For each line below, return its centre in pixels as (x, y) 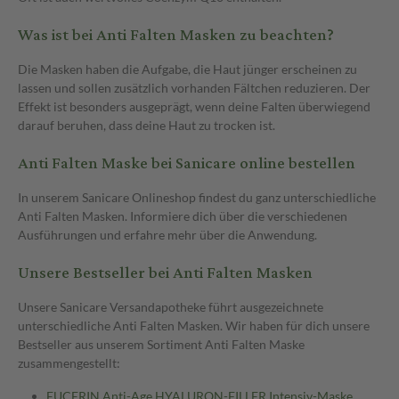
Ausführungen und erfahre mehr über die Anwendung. (167, 234)
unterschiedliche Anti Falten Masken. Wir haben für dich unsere (194, 325)
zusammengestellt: (69, 362)
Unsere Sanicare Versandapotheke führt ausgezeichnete (171, 306)
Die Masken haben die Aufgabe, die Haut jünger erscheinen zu (187, 69)
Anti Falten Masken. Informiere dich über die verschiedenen (183, 216)
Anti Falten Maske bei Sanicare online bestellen (187, 163)
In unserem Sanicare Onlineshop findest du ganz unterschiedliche (197, 197)
